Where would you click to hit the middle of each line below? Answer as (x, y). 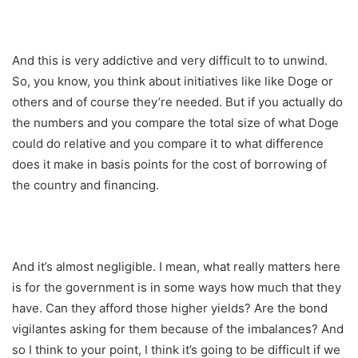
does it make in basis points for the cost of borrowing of (169, 164)
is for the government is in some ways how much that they (177, 287)
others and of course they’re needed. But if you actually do (177, 101)
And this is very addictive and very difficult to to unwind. (170, 60)
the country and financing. (86, 185)
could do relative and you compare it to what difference (168, 143)
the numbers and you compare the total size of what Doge (175, 122)
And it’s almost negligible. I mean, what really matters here (176, 266)
